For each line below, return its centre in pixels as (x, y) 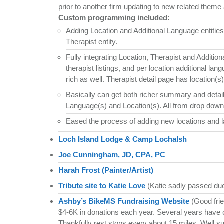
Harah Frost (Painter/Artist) (106, 170)
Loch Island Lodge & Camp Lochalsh (123, 139)
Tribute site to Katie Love (102, 185)
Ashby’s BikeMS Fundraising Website (124, 201)
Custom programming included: (114, 17)
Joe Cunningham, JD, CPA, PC (112, 154)
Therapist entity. (92, 41)
